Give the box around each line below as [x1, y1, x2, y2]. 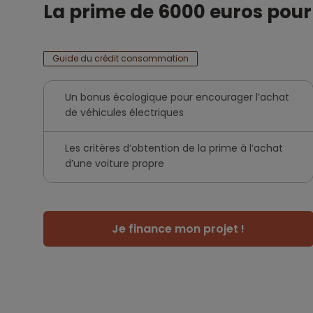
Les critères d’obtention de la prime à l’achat [65, 141, 283, 155]
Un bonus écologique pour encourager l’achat [65, 90, 289, 104]
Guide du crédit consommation [52, 52, 189, 64]
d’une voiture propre [65, 156, 164, 170]
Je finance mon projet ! [112, 221, 245, 237]
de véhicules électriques [65, 105, 184, 119]
